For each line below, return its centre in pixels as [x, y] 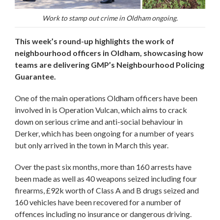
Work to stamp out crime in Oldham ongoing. [110, 18]
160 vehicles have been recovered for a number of [98, 202]
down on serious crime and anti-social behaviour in [99, 121]
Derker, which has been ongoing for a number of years [104, 133]
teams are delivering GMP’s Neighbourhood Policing [110, 64]
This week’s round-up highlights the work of [95, 41]
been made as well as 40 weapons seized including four [106, 178]
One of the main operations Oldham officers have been [106, 98]
